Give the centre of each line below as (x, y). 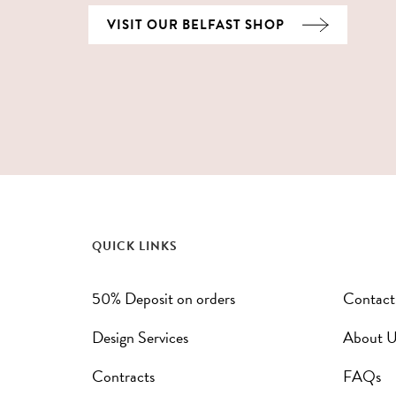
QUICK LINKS (135, 246)
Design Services (140, 337)
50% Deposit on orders (164, 298)
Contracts (123, 376)
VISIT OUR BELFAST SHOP (196, 25)
